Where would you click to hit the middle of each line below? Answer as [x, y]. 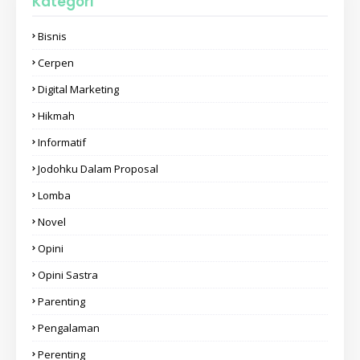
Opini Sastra [68, 274]
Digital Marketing [78, 89]
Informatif [62, 142]
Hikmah [56, 115]
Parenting [61, 301]
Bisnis [52, 36]
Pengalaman [69, 327]
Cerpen [56, 62]
